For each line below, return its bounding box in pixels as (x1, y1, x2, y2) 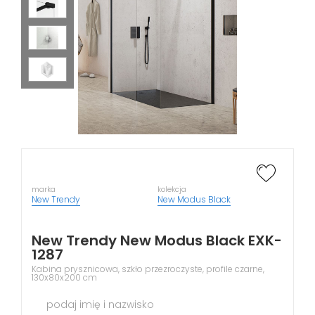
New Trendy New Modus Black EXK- (32, 231, 282, 250)
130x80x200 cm (32, 271, 97, 283)
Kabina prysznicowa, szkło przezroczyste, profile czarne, (32, 263, 264, 275)
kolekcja (157, 184, 186, 195)
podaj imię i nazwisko (46, 297, 154, 311)
